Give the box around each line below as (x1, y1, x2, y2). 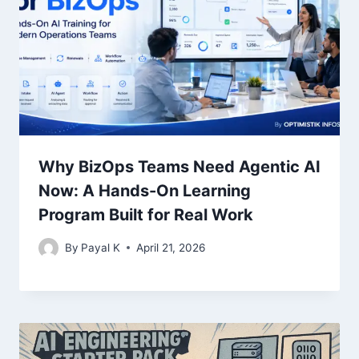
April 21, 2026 (136, 240, 206, 254)
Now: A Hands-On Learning (38, 181, 251, 201)
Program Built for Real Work (38, 205, 253, 225)
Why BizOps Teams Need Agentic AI (38, 157, 321, 177)
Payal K (81, 240, 121, 254)
